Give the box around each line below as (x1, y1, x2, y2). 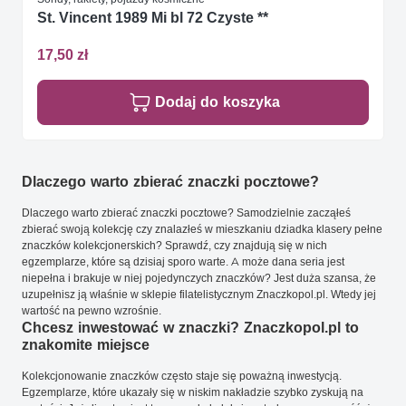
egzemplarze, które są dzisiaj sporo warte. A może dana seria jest (22, 255, 344, 269)
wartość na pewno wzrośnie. (22, 304, 161, 318)
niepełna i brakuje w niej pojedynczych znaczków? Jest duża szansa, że (22, 271, 376, 285)
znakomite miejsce (22, 336, 150, 354)
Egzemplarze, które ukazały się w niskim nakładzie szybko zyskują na (22, 385, 363, 400)
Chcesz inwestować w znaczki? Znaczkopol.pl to (22, 319, 359, 337)
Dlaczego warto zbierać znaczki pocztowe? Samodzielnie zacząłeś (22, 206, 351, 220)
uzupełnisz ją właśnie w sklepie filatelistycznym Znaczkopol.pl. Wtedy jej (22, 287, 376, 302)
